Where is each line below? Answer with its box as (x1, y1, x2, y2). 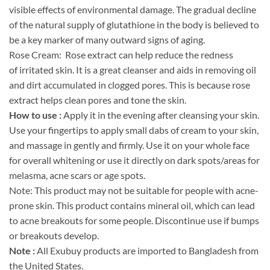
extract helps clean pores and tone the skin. (9, 94, 186, 106)
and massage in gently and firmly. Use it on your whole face (9, 139, 250, 151)
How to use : (9, 109, 61, 121)
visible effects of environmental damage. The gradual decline (9, 4, 256, 16)
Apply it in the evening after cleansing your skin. (61, 109, 259, 121)
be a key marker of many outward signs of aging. (9, 34, 205, 46)
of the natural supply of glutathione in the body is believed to (9, 19, 259, 31)
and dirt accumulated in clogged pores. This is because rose (9, 79, 250, 91)
